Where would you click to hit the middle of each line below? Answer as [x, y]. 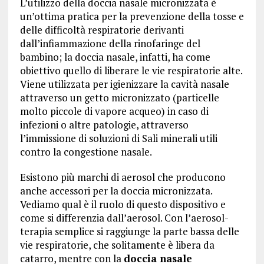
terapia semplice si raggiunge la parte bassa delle [129, 231]
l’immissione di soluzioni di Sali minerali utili [118, 138]
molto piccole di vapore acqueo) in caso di [114, 111]
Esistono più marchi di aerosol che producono [123, 177]
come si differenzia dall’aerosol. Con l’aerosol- [124, 218]
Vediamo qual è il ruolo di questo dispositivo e [123, 204]
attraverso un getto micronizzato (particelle [119, 98]
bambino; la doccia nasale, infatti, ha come [115, 57]
